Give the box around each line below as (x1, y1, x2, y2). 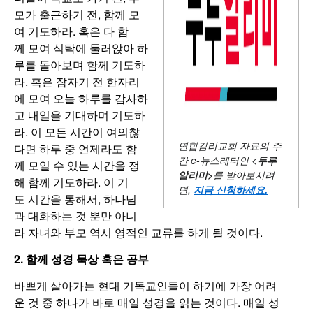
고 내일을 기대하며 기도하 (14, 107, 145, 124)
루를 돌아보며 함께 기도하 (14, 57, 145, 73)
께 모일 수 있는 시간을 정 (14, 157, 140, 174)
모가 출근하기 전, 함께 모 (14, 6, 140, 23)
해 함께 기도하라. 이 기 (14, 174, 129, 191)
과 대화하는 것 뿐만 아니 (14, 208, 137, 224)
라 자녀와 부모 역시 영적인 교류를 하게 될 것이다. (14, 224, 265, 241)
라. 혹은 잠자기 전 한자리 (14, 73, 140, 90)
